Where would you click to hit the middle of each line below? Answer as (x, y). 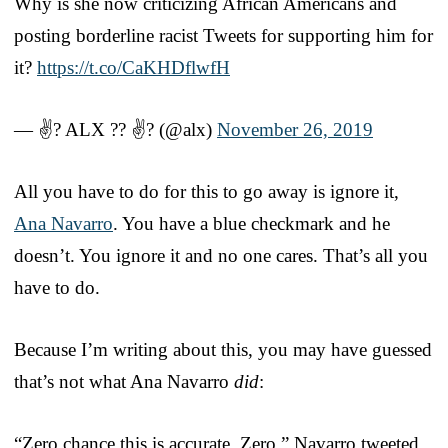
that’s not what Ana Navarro (124, 381)
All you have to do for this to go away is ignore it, (206, 191)
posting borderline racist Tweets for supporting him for (223, 35)
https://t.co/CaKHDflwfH (133, 67)
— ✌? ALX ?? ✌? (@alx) (115, 129)
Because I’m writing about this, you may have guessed (223, 349)
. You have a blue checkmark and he (251, 223)
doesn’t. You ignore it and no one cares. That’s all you (221, 255)
